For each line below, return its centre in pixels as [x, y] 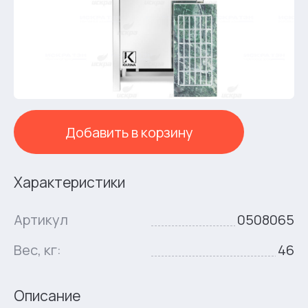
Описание [47, 296]
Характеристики [69, 183]
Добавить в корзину [129, 132]
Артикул [41, 220]
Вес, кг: [37, 250]
